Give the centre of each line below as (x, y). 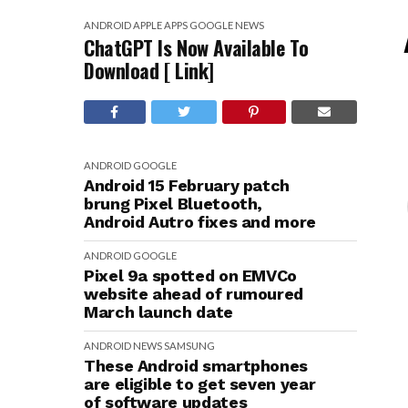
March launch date (158, 312)
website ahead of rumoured (194, 294)
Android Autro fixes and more (200, 222)
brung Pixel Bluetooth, (173, 204)
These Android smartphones (196, 366)
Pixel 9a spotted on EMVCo (190, 275)
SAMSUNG (189, 346)
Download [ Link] (149, 70)
